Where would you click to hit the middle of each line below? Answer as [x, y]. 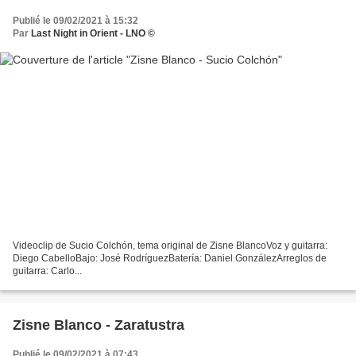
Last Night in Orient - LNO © [93, 33]
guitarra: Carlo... [47, 271]
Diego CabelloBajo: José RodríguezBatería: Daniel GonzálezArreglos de [170, 259]
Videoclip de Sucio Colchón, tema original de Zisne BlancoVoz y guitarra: [170, 246]
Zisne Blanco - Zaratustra [99, 325]
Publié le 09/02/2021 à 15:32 [75, 20]
